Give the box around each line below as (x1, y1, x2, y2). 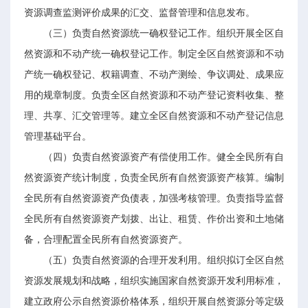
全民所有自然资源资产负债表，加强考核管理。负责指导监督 (24, 193, 284, 203)
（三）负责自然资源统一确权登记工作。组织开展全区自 (43, 28, 284, 38)
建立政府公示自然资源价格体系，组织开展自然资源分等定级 (24, 296, 284, 307)
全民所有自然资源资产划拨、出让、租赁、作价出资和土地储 (24, 214, 284, 224)
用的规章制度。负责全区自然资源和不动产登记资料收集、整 (24, 90, 284, 100)
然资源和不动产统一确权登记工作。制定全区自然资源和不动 (24, 49, 284, 59)
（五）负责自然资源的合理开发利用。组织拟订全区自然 (43, 255, 284, 265)
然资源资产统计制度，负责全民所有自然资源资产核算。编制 (24, 173, 284, 183)
